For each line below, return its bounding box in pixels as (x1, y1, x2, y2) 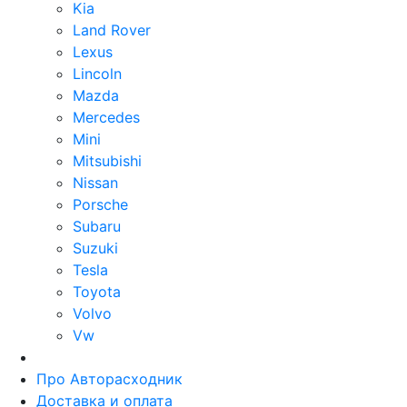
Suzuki (73, 239, 118, 257)
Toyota (73, 283, 121, 301)
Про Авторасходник (36, 370, 183, 388)
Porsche (73, 195, 128, 213)
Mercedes (73, 108, 140, 126)
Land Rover (73, 21, 151, 39)
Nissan (73, 174, 118, 192)
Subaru (73, 217, 121, 235)
